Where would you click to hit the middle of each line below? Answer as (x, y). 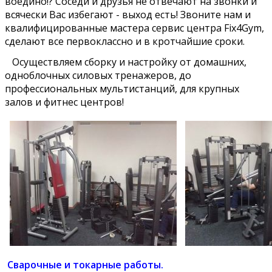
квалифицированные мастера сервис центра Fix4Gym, (134, 28)
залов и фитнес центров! (64, 102)
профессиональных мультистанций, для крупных (122, 89)
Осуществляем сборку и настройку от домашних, (126, 62)
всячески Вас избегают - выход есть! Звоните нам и (128, 15)
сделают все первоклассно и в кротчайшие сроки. (125, 42)
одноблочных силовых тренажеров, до (98, 76)
